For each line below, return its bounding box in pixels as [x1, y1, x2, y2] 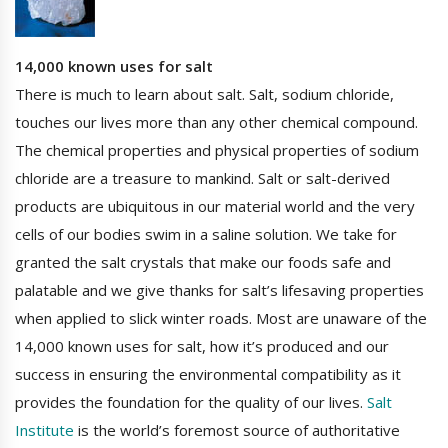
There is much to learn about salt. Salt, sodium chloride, [15, 84, 394, 105]
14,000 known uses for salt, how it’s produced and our [15, 336, 389, 357]
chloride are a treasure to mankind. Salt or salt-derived [15, 168, 390, 189]
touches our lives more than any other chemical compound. [15, 112, 418, 133]
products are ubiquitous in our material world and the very [15, 196, 415, 217]
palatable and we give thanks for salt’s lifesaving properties [15, 280, 424, 301]
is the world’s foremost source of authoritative [74, 420, 400, 441]
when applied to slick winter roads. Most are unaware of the [15, 308, 427, 329]
